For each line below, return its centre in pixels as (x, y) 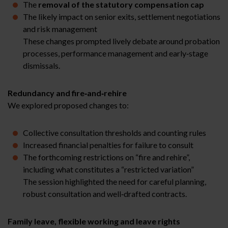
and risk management (60, 28)
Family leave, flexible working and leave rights (94, 221)
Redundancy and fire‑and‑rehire (67, 93)
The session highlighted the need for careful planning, (115, 181)
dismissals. (41, 65)
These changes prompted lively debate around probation (121, 41)
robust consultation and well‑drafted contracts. (105, 193)
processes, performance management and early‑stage (116, 53)
